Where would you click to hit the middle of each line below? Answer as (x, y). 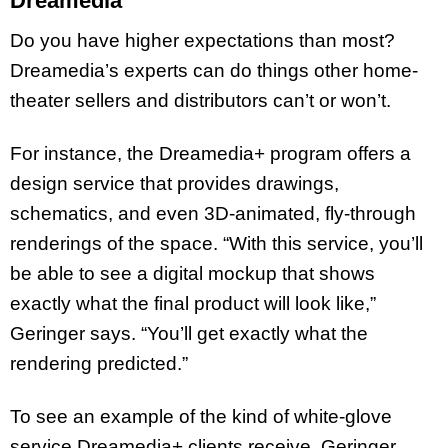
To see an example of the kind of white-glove (201, 416)
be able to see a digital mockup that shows (192, 274)
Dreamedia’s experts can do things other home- (214, 71)
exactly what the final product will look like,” (193, 304)
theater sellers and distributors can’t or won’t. (203, 101)
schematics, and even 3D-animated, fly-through (213, 214)
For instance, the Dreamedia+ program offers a (210, 154)
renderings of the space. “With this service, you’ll (216, 244)
